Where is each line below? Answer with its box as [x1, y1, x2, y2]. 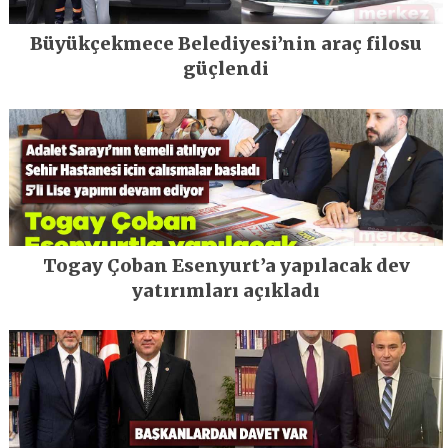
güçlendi [183, 57, 270, 81]
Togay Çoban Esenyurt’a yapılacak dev [42, 253, 410, 277]
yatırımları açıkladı [132, 278, 321, 302]
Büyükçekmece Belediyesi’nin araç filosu [30, 32, 423, 56]
